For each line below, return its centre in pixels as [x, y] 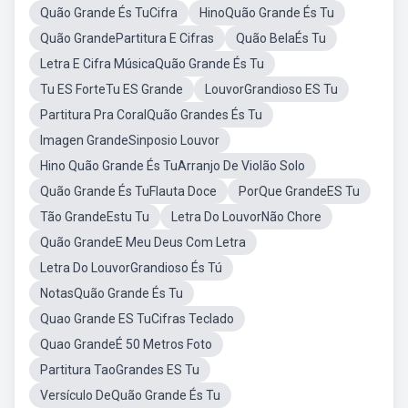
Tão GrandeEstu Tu [95, 217]
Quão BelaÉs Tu [281, 38]
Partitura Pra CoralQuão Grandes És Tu [151, 115]
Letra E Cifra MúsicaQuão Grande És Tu [152, 64]
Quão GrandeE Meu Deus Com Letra [143, 242]
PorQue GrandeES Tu [299, 191]
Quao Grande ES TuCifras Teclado [137, 319]
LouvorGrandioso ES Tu [271, 89]
